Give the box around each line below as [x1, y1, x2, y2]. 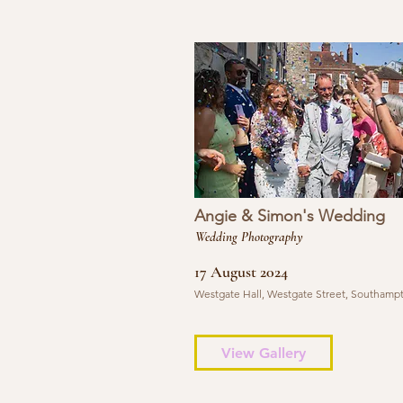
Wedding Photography [194, 228, 303, 245]
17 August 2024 [193, 262, 288, 282]
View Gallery [220, 344, 306, 362]
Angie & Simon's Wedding [193, 206, 385, 226]
